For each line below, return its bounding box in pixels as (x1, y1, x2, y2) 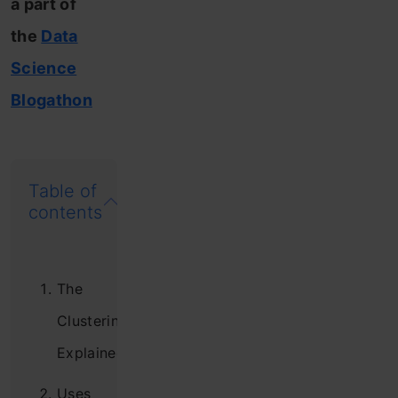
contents (28, 202, 102, 223)
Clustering (57, 312, 129, 330)
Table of (28, 180, 97, 202)
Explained (57, 344, 125, 362)
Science (11, 59, 77, 77)
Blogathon (11, 91, 92, 109)
